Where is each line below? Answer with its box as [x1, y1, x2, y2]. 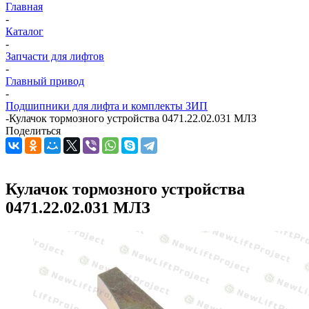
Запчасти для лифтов [6, 50, 104, 62]
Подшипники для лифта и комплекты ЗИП [6, 100, 208, 112]
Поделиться [6, 125, 61, 137]
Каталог [6, 26, 43, 37]
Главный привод [6, 75, 84, 87]
